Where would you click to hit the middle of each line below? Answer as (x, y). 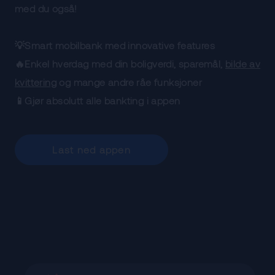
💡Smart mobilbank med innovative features (115, 45)
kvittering (36, 82)
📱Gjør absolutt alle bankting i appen (98, 101)
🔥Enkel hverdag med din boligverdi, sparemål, (120, 64)
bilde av (243, 64)
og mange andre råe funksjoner (129, 82)
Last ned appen (91, 150)
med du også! (46, 9)
